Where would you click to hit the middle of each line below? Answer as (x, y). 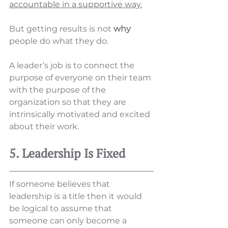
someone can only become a (69, 221)
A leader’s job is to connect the (73, 66)
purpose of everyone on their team (81, 78)
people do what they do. (60, 41)
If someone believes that (61, 184)
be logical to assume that (62, 209)
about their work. (45, 127)
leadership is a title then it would (77, 196)
